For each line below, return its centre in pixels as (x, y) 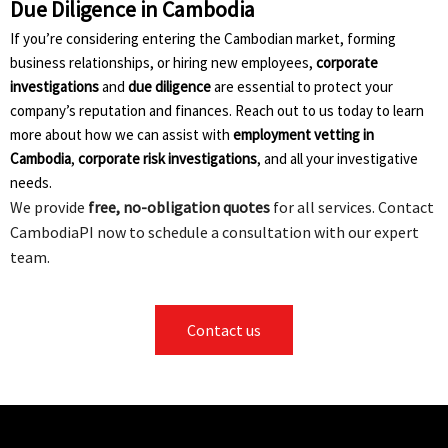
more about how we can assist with (121, 134)
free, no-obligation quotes (179, 206)
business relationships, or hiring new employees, (163, 62)
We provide (49, 206)
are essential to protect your (302, 86)
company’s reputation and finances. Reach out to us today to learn (217, 110)
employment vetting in (303, 134)
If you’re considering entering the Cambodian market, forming (203, 38)
